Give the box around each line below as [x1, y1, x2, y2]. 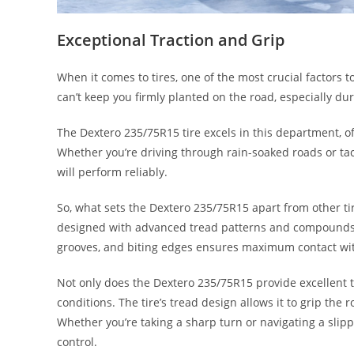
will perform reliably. [57, 164, 168, 179]
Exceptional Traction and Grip [57, 28, 284, 51]
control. [57, 333, 97, 349]
